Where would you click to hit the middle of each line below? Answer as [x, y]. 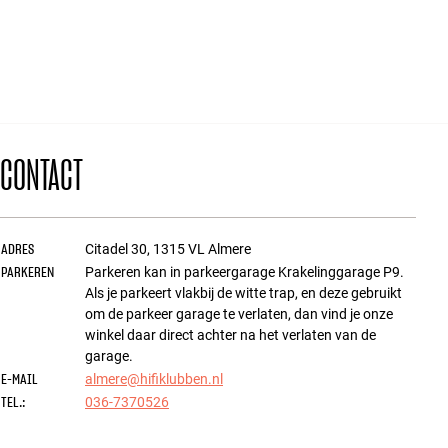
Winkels [47, 271]
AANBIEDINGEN [126, 219]
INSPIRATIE [111, 69]
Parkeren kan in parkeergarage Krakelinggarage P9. [244, 272]
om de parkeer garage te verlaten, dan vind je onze [239, 314]
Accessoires [99, 18]
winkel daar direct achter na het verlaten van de [230, 335]
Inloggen [51, 313]
